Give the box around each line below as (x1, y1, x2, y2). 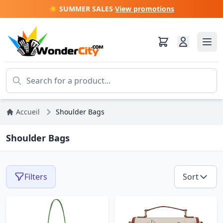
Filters (24, 171, 47, 182)
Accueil (16, 107, 40, 116)
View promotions (115, 4, 174, 13)
